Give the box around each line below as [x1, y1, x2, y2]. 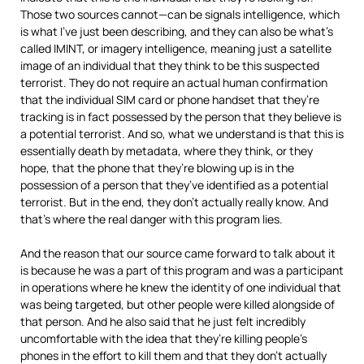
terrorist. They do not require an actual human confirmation [20, 75, 327, 90]
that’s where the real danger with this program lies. [20, 211, 283, 227]
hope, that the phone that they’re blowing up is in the [20, 160, 294, 175]
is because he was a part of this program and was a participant [20, 262, 344, 278]
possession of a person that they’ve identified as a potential [20, 177, 328, 193]
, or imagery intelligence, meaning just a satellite [82, 41, 331, 56]
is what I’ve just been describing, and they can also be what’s [20, 24, 333, 39]
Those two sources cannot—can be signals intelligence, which [20, 6, 340, 22]
